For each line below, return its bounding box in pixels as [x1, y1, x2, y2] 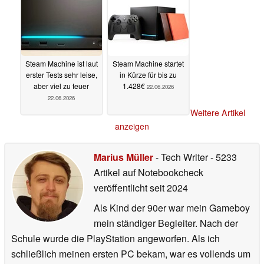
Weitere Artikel [190, 107, 245, 119]
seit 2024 [147, 181, 188, 195]
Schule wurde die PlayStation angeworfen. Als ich [11, 232, 220, 246]
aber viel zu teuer [34, 80, 89, 91]
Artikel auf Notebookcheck [94, 166, 203, 180]
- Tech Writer [153, 150, 210, 164]
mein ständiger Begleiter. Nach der [94, 216, 238, 230]
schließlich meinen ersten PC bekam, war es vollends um [11, 247, 250, 261]
